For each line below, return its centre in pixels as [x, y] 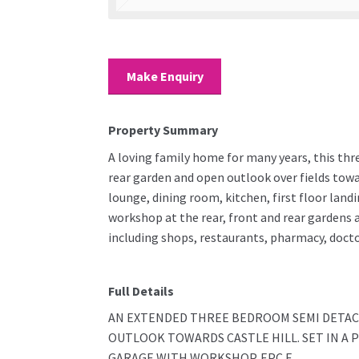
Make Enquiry [165, 76]
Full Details [141, 290]
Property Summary [163, 130]
